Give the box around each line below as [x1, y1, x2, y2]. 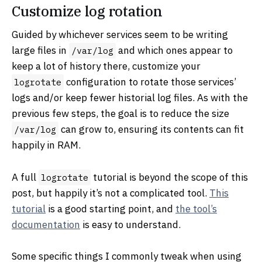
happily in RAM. [12, 139, 81, 152]
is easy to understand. [80, 218, 181, 231]
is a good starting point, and [46, 202, 175, 215]
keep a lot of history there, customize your [12, 60, 201, 73]
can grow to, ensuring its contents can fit [58, 123, 244, 136]
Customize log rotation [12, 2, 163, 20]
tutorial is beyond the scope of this [91, 170, 248, 184]
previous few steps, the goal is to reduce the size [12, 107, 229, 120]
